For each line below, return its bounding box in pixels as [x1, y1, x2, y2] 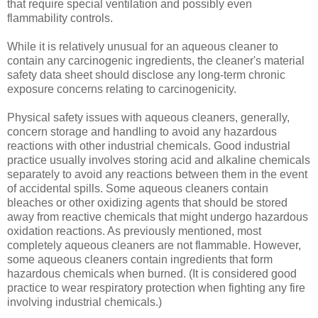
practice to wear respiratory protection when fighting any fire [7, 281, 305, 294]
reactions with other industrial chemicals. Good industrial [7, 139, 290, 152]
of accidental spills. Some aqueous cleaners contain [7, 182, 268, 194]
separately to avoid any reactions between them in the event [7, 168, 307, 180]
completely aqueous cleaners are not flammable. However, [7, 238, 301, 251]
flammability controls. [7, 11, 113, 24]
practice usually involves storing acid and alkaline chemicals [7, 153, 310, 166]
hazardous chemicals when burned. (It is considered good [7, 267, 297, 280]
